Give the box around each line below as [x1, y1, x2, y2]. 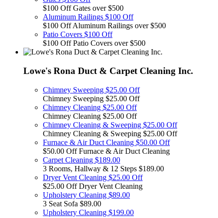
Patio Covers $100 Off [43, 30, 112, 39]
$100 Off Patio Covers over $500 [43, 39, 145, 48]
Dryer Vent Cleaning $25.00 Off [43, 173, 143, 182]
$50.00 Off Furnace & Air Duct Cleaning [43, 146, 170, 155]
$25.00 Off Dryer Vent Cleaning [43, 182, 143, 190]
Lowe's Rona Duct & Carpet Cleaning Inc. [23, 65, 193, 76]
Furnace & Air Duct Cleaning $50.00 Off [43, 138, 170, 146]
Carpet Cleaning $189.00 [43, 155, 120, 164]
